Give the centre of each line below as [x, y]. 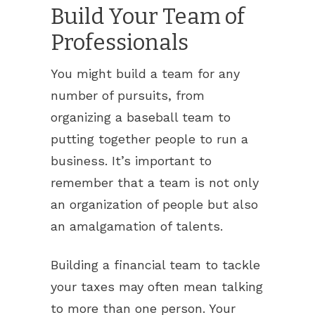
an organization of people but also [154, 204]
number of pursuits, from [128, 95]
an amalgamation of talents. [139, 226]
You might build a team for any [145, 73]
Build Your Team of [148, 17]
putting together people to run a [149, 139]
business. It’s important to [131, 161]
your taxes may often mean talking [157, 287]
